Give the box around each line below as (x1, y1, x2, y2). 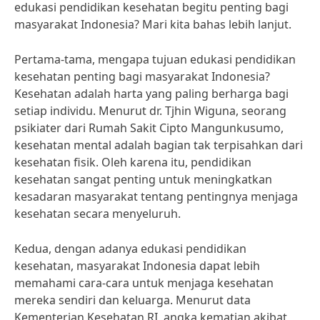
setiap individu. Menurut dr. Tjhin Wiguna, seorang (14, 103, 286, 119)
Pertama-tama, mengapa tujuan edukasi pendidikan (14, 51, 296, 67)
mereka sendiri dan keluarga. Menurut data (14, 292, 251, 308)
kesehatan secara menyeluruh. (14, 206, 181, 221)
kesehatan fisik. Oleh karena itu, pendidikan (14, 154, 251, 170)
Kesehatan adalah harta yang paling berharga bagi (14, 86, 289, 101)
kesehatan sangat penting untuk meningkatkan (14, 171, 272, 187)
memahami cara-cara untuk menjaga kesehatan (14, 275, 274, 291)
